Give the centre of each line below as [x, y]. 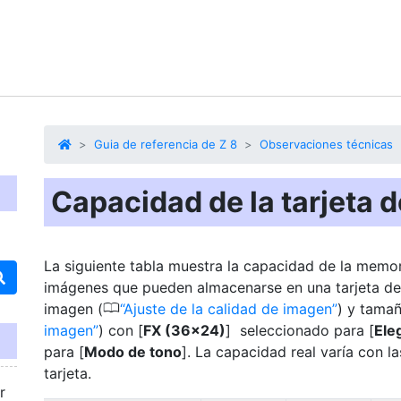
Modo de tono [133, 352]
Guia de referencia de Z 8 [166, 144]
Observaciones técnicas [326, 144]
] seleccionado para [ [300, 330]
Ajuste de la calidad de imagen [228, 309]
